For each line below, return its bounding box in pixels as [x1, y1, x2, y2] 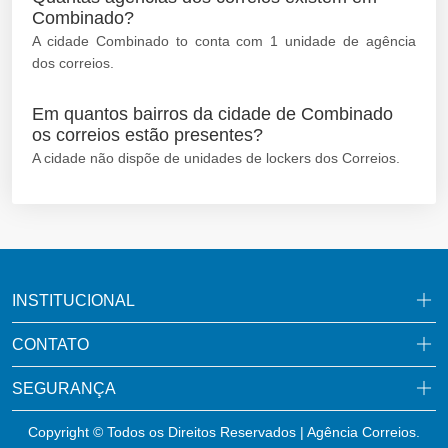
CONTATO [12, 335, 89, 353]
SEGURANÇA [12, 379, 116, 397]
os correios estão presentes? [32, 124, 263, 145]
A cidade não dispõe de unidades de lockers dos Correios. [32, 149, 400, 166]
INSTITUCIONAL [12, 291, 135, 309]
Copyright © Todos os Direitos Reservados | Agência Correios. [28, 423, 420, 440]
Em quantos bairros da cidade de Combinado [32, 103, 393, 124]
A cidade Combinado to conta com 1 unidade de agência [32, 32, 416, 49]
